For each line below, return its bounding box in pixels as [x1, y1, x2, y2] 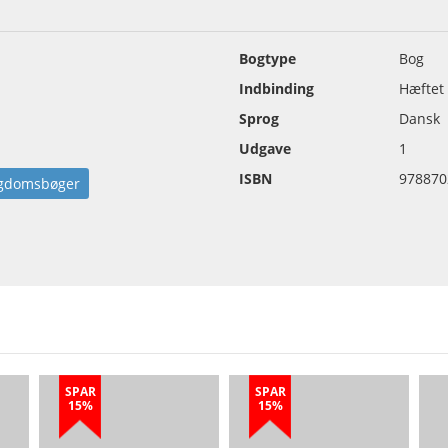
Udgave [239, 139, 291, 158]
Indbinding [239, 79, 314, 98]
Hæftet [399, 79, 444, 98]
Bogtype [239, 49, 296, 68]
